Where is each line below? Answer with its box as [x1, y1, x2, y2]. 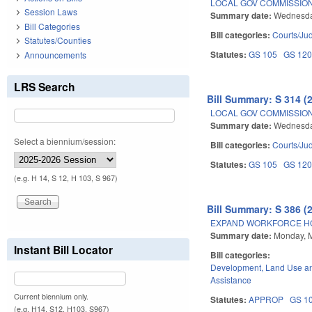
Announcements [24, 48, 86, 61]
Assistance [210, 273, 252, 286]
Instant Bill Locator [14, 241, 113, 258]
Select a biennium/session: [14, 134, 116, 147]
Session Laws [24, 6, 77, 18]
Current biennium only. [14, 290, 88, 302]
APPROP [249, 292, 284, 305]
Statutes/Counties [24, 34, 91, 47]
